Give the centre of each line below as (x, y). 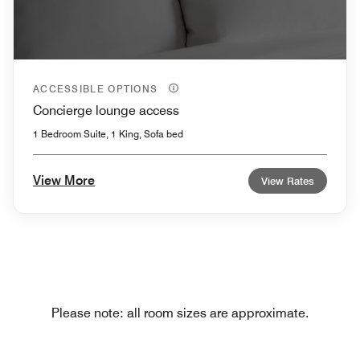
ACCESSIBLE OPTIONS (97, 89)
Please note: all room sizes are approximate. (180, 313)
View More (64, 181)
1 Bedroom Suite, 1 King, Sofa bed (108, 134)
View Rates (288, 181)
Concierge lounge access (106, 111)
